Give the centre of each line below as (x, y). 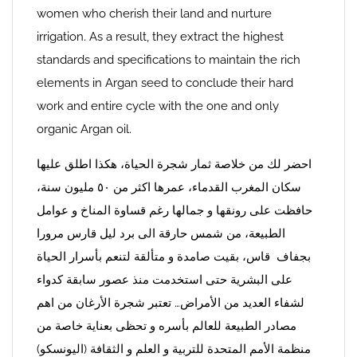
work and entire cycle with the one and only (158, 106)
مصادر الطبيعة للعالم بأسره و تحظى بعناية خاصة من (167, 326)
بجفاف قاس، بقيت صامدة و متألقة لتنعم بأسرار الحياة (174, 257)
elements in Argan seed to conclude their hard (165, 83)
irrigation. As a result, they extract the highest (160, 37)
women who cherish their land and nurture (154, 14)
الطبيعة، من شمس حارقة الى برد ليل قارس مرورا (161, 233)
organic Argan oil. (84, 129)
